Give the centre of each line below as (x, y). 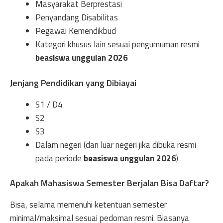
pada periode (59, 158)
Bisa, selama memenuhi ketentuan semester (88, 205)
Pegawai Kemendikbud (76, 31)
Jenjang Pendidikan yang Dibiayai (73, 83)
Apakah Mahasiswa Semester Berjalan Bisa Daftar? (110, 183)
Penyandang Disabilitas (77, 17)
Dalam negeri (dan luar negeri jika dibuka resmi (116, 145)
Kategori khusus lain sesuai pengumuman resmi (117, 44)
